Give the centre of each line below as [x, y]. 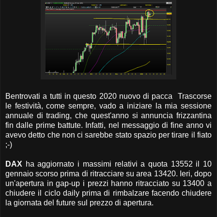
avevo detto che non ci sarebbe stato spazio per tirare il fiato [108, 135]
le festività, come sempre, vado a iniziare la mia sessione [108, 106]
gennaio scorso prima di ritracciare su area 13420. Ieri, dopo [108, 174]
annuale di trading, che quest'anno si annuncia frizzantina [108, 116]
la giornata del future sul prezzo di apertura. [79, 203]
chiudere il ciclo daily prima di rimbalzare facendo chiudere [108, 193]
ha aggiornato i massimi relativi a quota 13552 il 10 [119, 164]
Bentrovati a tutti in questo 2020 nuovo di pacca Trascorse [108, 96]
